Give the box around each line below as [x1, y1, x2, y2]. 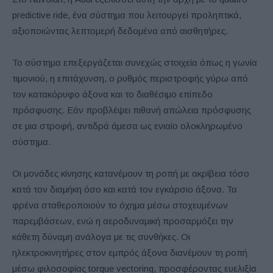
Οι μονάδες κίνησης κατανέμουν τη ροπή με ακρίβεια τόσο [12, 168, 249, 179]
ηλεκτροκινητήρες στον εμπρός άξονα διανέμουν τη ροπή [12, 247, 247, 258]
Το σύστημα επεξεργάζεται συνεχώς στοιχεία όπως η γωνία [12, 57, 257, 68]
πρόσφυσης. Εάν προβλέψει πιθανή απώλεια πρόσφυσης [12, 104, 251, 115]
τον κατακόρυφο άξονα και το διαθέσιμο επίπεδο [12, 88, 213, 99]
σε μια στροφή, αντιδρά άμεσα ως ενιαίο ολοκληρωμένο [12, 120, 243, 131]
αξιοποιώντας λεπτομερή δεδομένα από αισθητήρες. [12, 25, 228, 36]
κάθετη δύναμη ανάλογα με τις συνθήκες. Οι [12, 231, 190, 242]
